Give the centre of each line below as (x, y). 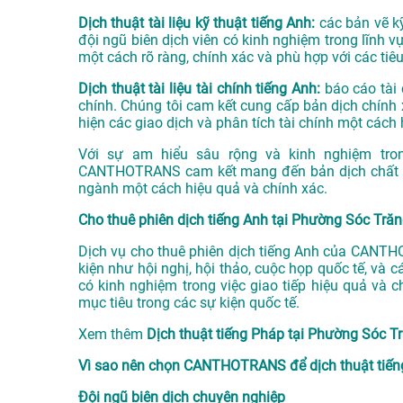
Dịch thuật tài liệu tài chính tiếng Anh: (200, 89)
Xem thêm (112, 335)
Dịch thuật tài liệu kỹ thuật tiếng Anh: (199, 23)
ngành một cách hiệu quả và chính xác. (203, 189)
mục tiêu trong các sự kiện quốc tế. (189, 303)
